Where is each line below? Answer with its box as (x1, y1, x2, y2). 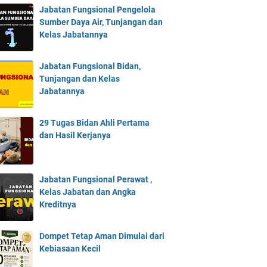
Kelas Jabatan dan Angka (39, 187, 136, 197)
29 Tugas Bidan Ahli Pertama (39, 118, 150, 128)
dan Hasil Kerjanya (39, 131, 111, 140)
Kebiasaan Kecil (39, 244, 101, 253)
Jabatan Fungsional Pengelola (39, 5, 156, 14)
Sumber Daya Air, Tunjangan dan (39, 17, 163, 27)
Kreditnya (39, 200, 76, 209)
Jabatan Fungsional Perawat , (39, 175, 152, 184)
